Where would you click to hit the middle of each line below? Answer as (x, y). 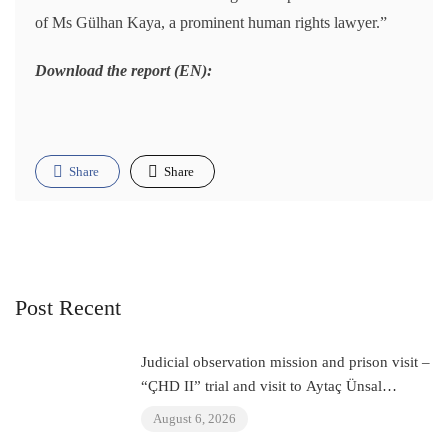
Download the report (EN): (123, 71)
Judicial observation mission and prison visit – (285, 362)
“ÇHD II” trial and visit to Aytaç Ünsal (261, 386)
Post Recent (68, 308)
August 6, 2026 (194, 419)
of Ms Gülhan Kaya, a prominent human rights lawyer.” (211, 23)
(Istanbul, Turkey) (197, 410)
